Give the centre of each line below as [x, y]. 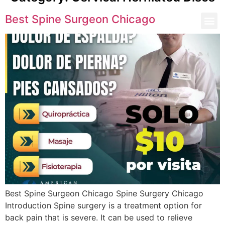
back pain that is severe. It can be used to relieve [99, 217]
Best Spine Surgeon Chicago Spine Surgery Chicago [107, 193]
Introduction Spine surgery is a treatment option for [103, 205]
